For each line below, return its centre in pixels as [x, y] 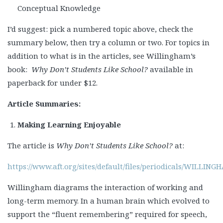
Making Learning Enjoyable [69, 125]
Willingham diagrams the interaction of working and [105, 187]
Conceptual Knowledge [59, 8]
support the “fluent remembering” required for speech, [107, 214]
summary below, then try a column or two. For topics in [109, 43]
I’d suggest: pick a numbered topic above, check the [100, 29]
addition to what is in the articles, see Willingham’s [102, 56]
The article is [32, 146]
